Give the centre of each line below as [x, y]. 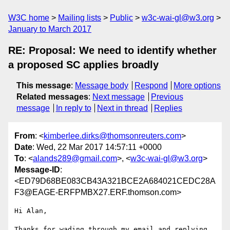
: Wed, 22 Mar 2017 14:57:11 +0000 [97, 147]
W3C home [29, 18]
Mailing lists [80, 18]
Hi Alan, [31, 211]
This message [44, 85]
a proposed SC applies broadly [83, 65]
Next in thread [123, 108]
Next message [119, 97]
